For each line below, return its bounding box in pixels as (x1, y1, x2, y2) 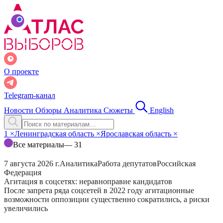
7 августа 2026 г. (4, 159, 60, 168)
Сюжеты (104, 106, 135, 114)
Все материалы (13, 140, 64, 149)
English (150, 106, 174, 114)
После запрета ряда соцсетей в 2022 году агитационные (4, 186, 194, 195)
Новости (4, 106, 35, 114)
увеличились (4, 204, 48, 213)
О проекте (4, 67, 39, 76)
